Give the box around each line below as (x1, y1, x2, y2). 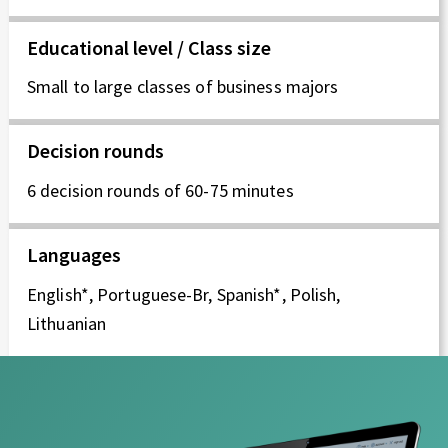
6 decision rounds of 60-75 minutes (27, 179, 294, 203)
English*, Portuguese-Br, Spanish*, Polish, (27, 283, 341, 307)
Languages (27, 242, 121, 268)
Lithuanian (27, 312, 107, 336)
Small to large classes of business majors (27, 75, 339, 99)
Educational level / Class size (27, 34, 271, 60)
